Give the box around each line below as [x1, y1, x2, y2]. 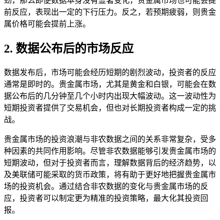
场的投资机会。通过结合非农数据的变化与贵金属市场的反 [4, 182, 208, 191]
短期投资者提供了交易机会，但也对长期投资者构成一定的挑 [4, 104, 216, 112]
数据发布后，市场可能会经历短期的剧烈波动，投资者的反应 [4, 68, 216, 77]
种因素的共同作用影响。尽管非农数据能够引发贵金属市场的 [4, 147, 216, 155]
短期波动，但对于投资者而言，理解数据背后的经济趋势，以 [4, 159, 216, 167]
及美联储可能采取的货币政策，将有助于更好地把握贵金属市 [4, 170, 216, 179]
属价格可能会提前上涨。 [4, 20, 90, 28]
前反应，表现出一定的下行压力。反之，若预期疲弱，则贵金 [4, 8, 216, 17]
